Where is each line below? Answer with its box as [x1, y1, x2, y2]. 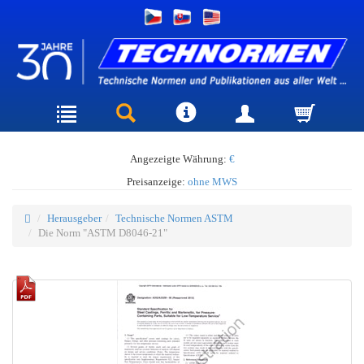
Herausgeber [47, 211, 102, 224]
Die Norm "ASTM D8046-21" [38, 226, 167, 239]
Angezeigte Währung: [129, 152, 229, 165]
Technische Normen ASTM [115, 211, 233, 224]
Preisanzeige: [127, 175, 188, 188]
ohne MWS [188, 175, 237, 188]
